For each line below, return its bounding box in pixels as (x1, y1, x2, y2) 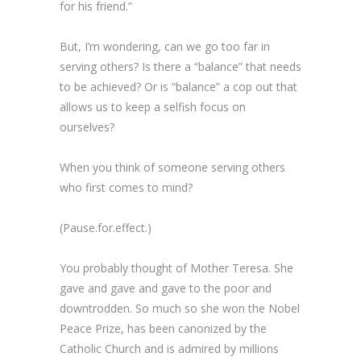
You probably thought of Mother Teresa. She (60, 260, 293, 276)
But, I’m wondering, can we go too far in (60, 39, 270, 54)
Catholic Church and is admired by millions (60, 341, 279, 356)
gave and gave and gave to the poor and (60, 280, 272, 296)
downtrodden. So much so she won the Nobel (60, 301, 300, 316)
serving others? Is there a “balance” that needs (60, 59, 301, 74)
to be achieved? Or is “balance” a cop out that (60, 79, 297, 94)
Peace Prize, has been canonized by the (60, 321, 267, 336)
